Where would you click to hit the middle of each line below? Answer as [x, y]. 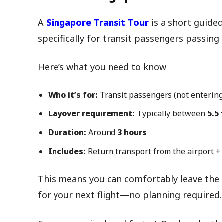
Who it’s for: [73, 94]
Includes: [67, 151]
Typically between [171, 113]
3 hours [132, 132]
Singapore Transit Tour [97, 22]
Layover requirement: [91, 113]
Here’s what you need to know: [103, 67]
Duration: [67, 132]
